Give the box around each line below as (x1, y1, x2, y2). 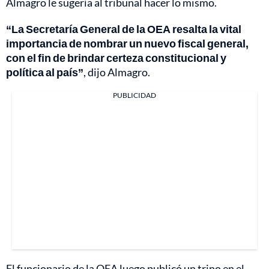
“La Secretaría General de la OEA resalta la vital (6, 22, 241, 35)
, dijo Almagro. (83, 65, 150, 79)
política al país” (6, 65, 83, 79)
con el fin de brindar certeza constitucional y (6, 50, 226, 64)
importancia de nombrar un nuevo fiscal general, (6, 36, 249, 50)
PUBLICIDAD (113, 90, 156, 100)
